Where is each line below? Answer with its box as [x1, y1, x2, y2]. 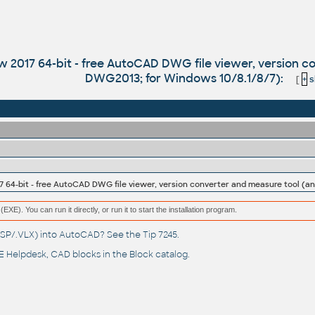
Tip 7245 [142, 229, 177, 241]
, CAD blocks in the [46, 249, 129, 261]
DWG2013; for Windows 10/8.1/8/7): [84, 70, 286, 86]
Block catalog [129, 249, 188, 261]
